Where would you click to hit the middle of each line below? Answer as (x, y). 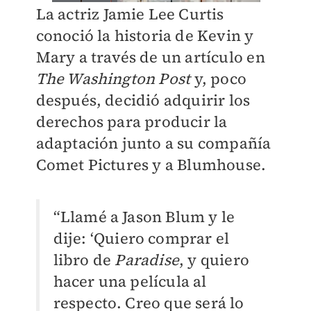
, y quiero (214, 260)
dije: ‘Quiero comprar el (141, 238)
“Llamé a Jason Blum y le (144, 217)
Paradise (147, 260)
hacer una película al (130, 281)
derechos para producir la (132, 122)
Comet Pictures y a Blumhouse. (153, 165)
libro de (84, 260)
